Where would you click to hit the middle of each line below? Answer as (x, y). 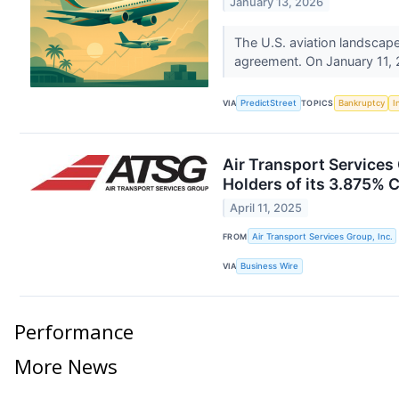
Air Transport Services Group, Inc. (322, 236)
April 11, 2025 (266, 208)
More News (66, 366)
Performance (74, 331)
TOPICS (318, 103)
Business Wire (270, 266)
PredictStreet (269, 103)
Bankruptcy (361, 103)
